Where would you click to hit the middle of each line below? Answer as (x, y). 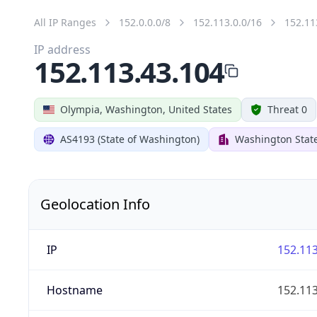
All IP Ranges (65, 22)
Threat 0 (287, 109)
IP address (62, 49)
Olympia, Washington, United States (146, 109)
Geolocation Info (95, 204)
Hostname (74, 290)
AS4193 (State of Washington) (130, 139)
